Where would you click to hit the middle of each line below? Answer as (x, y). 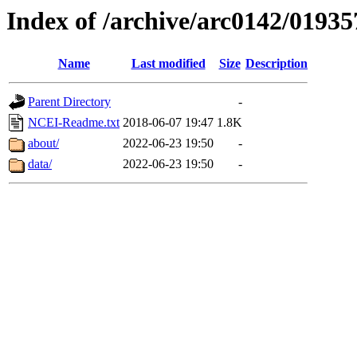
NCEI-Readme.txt (74, 123)
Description (277, 64)
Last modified (168, 64)
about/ (43, 143)
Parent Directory (69, 102)
